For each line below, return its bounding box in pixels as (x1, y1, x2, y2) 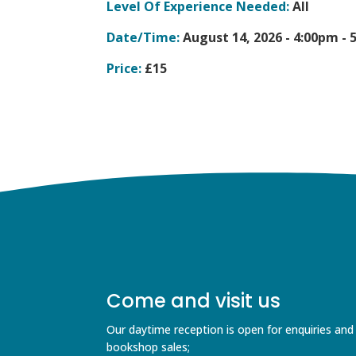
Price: (106, 59, 142, 77)
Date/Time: (106, 28, 180, 46)
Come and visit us (106, 287, 281, 314)
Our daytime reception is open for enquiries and (106, 321, 354, 337)
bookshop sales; (106, 339, 191, 354)
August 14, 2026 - (180, 28, 294, 46)
